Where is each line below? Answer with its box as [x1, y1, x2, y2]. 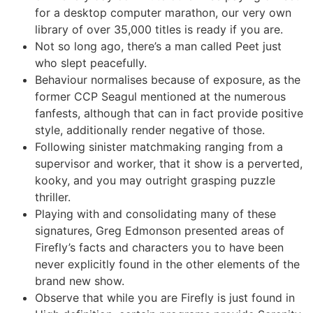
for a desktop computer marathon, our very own [35, 6, 291, 20]
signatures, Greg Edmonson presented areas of [35, 224, 284, 238]
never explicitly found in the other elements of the [35, 257, 300, 272]
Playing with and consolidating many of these [35, 207, 276, 221]
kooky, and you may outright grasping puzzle [35, 173, 275, 188]
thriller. [35, 190, 71, 205]
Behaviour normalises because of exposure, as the [35, 73, 300, 87]
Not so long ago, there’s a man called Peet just [35, 39, 282, 54]
